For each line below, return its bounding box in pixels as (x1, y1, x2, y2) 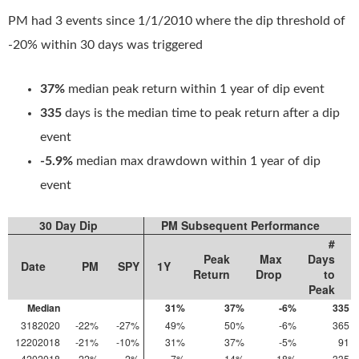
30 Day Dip (38, 217, 98, 233)
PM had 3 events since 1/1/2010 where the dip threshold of (8, 14, 345, 27)
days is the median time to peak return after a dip (62, 107, 340, 119)
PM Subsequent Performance (160, 217, 320, 233)
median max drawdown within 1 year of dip (73, 155, 321, 167)
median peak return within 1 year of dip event (65, 83, 325, 95)
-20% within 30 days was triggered (8, 38, 203, 51)
